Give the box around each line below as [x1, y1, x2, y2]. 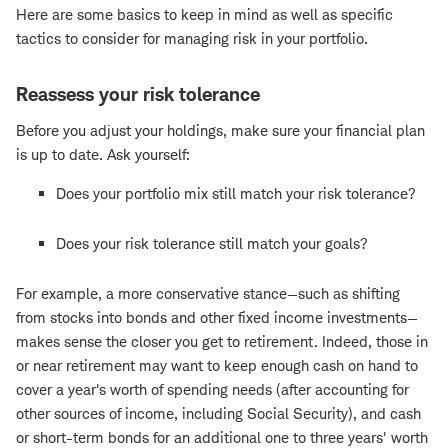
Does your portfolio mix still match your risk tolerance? [56, 184, 416, 204]
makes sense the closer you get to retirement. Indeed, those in [16, 332, 428, 352]
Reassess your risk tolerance [16, 83, 260, 107]
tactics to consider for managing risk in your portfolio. [16, 29, 368, 49]
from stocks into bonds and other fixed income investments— [16, 308, 418, 328]
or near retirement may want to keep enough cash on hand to [16, 356, 418, 376]
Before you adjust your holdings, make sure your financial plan [16, 121, 425, 141]
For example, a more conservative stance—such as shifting [16, 284, 400, 304]
